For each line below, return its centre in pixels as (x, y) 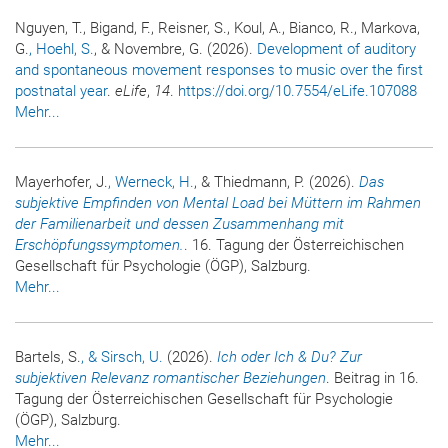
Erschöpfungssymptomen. (99, 244)
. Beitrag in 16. (372, 377)
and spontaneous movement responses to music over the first (219, 69)
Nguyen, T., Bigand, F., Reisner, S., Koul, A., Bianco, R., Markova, (217, 27)
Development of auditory (336, 48)
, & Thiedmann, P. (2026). (276, 181)
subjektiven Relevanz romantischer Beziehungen (170, 377)
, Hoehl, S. (61, 48)
